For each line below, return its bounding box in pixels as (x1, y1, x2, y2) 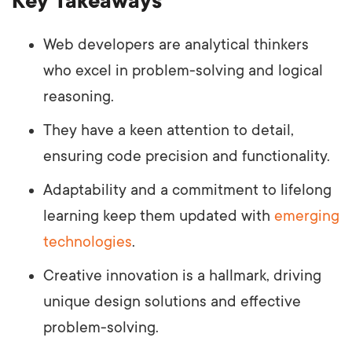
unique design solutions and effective (43, 292, 301, 310)
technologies (43, 233, 132, 251)
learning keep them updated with (43, 207, 274, 225)
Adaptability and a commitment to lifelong (43, 181, 332, 199)
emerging (274, 207, 339, 225)
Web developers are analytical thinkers (43, 35, 309, 53)
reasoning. (43, 87, 114, 105)
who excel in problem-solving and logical (43, 61, 323, 79)
